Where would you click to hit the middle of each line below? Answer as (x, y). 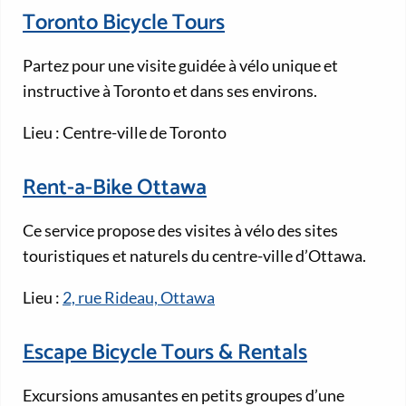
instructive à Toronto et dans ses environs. (170, 90)
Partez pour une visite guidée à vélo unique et (180, 65)
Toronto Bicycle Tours (124, 23)
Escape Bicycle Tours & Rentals (165, 353)
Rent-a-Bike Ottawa (115, 188)
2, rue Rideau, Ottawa (139, 297)
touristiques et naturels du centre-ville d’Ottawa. (194, 255)
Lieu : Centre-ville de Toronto (125, 132)
